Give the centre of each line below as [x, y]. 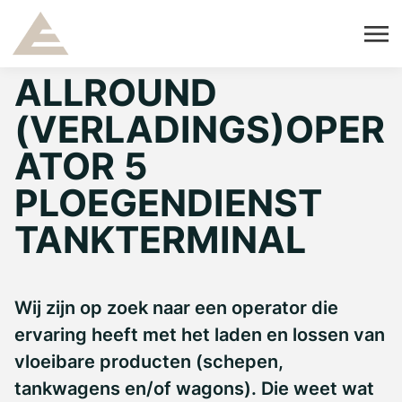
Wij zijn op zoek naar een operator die [176, 308]
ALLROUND [116, 92]
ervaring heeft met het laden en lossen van [200, 335]
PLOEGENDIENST [168, 203]
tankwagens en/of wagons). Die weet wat [194, 389]
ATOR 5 [81, 166]
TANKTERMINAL [160, 240]
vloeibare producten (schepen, [149, 362]
